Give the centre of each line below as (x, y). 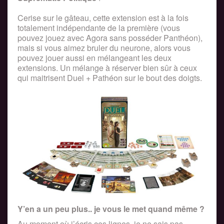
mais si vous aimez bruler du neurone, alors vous (104, 48)
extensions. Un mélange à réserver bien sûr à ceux (107, 68)
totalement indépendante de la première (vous (99, 28)
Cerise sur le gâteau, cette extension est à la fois (103, 18)
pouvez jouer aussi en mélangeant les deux (94, 58)
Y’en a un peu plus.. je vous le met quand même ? (111, 208)
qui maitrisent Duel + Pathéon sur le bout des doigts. (110, 78)
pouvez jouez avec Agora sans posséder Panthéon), (110, 38)
